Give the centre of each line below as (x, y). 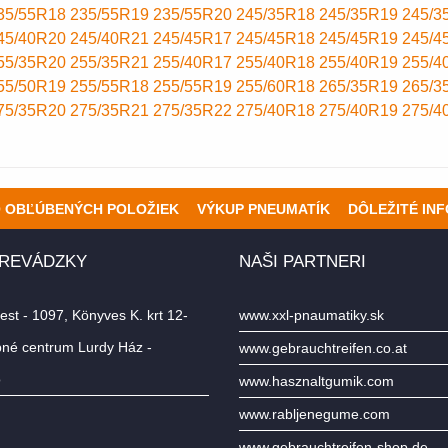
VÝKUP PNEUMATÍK (263, 209)
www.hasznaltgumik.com (316, 381)
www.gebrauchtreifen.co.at (323, 348)
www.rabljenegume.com (314, 414)
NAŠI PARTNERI (302, 261)
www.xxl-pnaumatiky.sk (311, 315)
